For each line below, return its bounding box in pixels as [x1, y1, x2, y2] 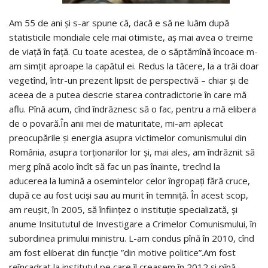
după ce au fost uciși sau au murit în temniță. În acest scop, [9, 188, 248, 201]
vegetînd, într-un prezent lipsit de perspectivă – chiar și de [9, 74, 249, 86]
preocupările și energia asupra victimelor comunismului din [9, 131, 246, 144]
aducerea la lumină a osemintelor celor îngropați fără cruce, [9, 174, 250, 187]
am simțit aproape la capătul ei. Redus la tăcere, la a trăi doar [9, 59, 259, 72]
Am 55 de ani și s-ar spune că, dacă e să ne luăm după [9, 16, 229, 29]
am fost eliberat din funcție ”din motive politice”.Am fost [9, 246, 236, 258]
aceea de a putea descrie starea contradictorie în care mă [9, 88, 246, 100]
